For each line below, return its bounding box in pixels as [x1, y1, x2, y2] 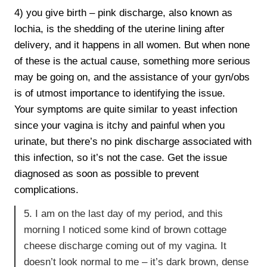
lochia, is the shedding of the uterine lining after [14, 23, 225, 35]
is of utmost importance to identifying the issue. [14, 87, 226, 99]
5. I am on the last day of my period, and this [24, 208, 223, 220]
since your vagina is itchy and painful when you [14, 119, 225, 131]
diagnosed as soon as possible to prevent [14, 167, 200, 179]
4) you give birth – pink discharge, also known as [14, 7, 233, 18]
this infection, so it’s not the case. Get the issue [14, 151, 228, 163]
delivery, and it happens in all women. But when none [14, 39, 250, 51]
